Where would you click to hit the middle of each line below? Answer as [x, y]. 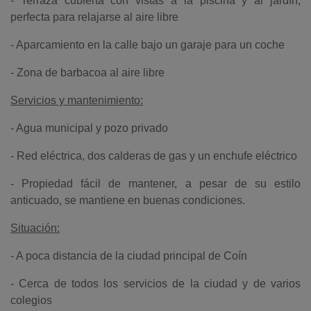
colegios [31, 300]
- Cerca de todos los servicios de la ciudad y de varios [155, 284]
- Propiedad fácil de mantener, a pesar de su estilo [155, 184]
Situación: [35, 228]
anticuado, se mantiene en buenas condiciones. [128, 200]
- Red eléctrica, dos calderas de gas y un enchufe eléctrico [154, 156]
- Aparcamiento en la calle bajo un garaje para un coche [148, 45]
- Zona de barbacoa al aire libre [87, 73]
